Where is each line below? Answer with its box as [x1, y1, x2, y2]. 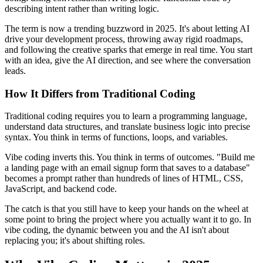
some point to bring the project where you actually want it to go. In [5, 214, 251, 225]
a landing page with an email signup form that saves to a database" [5, 163, 250, 173]
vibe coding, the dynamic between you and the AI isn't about [5, 225, 229, 235]
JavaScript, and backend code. [5, 184, 117, 194]
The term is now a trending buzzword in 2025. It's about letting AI [5, 23, 249, 33]
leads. [5, 65, 26, 76]
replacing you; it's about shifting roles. [5, 235, 145, 246]
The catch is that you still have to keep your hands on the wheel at [5, 204, 248, 214]
